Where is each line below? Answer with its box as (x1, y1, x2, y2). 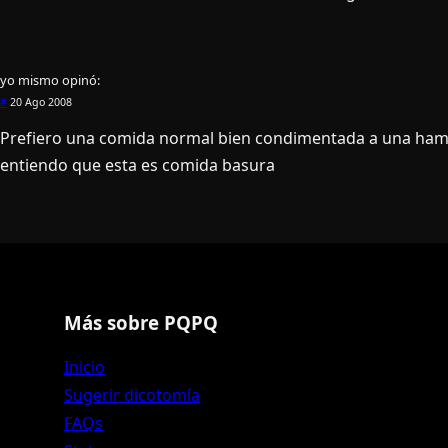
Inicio (64, 356, 105, 379)
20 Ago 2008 (7, 95, 72, 110)
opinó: (62, 71, 100, 90)
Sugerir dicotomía (64, 384, 200, 407)
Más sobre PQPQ (64, 310, 218, 336)
